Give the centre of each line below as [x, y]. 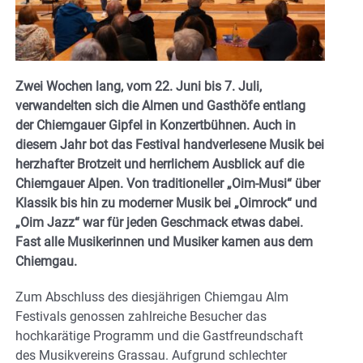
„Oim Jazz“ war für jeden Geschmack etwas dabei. [159, 222]
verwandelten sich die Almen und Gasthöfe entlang [160, 105]
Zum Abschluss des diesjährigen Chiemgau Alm [152, 297]
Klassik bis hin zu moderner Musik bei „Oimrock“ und [166, 203]
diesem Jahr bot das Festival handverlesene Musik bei [170, 144]
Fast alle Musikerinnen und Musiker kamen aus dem [164, 241]
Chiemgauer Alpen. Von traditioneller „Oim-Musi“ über [168, 183]
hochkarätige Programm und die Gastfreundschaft [159, 335]
